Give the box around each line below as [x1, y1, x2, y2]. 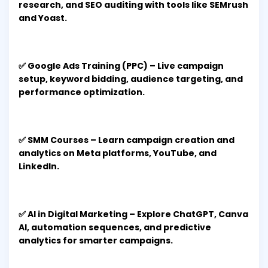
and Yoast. [19, 12, 67, 25]
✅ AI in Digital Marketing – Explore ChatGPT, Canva [19, 208, 248, 221]
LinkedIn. [19, 160, 59, 173]
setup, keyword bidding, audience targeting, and [19, 73, 243, 86]
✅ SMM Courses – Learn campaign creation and [19, 134, 234, 147]
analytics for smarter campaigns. [19, 234, 173, 247]
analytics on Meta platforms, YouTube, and [19, 147, 217, 160]
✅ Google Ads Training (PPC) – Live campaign [19, 60, 224, 72]
